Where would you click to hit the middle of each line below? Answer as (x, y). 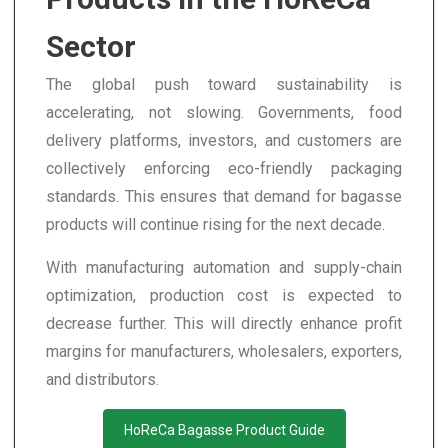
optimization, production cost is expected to (224, 295)
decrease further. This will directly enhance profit (224, 323)
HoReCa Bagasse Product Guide (224, 429)
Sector (91, 46)
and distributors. (102, 379)
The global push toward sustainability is (224, 84)
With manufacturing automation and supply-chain (224, 267)
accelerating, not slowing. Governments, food (224, 112)
